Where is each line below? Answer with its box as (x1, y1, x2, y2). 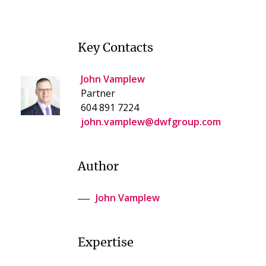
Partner (81, 87, 115, 100)
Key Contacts (78, 42, 153, 54)
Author (78, 161, 119, 173)
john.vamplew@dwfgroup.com (81, 115, 221, 128)
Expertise (78, 237, 134, 249)
